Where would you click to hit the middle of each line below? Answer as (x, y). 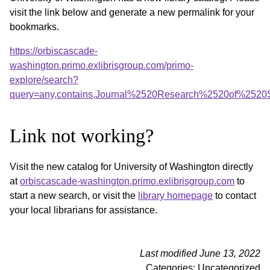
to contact (234, 195)
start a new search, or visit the (74, 195)
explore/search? (44, 80)
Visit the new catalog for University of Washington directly (131, 166)
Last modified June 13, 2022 (200, 253)
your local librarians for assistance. (83, 210)
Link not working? (82, 135)
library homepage (175, 195)
